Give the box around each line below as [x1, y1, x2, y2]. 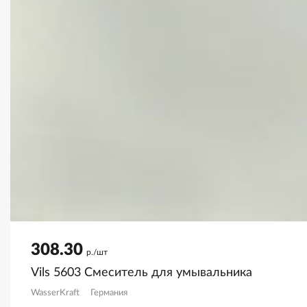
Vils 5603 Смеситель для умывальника [31, 267, 252, 279]
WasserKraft [31, 288, 79, 297]
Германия [90, 288, 127, 297]
